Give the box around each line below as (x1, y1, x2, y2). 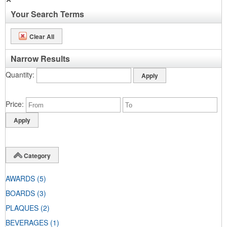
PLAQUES (6, 203, 39, 213)
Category (24, 150, 51, 160)
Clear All (29, 31, 54, 41)
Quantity (6, 69, 32, 80)
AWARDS (6, 173, 35, 184)
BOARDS (6, 188, 35, 199)
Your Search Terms (11, 8, 84, 20)
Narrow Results (11, 53, 70, 64)
